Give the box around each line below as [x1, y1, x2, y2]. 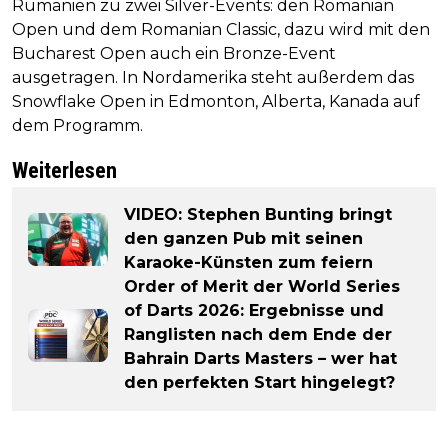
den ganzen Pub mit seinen [124, 229, 363, 249]
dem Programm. [12, 116, 143, 136]
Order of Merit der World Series [124, 277, 400, 297]
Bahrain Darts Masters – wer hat [124, 349, 397, 369]
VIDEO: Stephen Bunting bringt [124, 205, 392, 225]
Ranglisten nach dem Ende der [124, 325, 392, 345]
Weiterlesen [12, 158, 117, 184]
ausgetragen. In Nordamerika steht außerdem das [12, 68, 414, 88]
